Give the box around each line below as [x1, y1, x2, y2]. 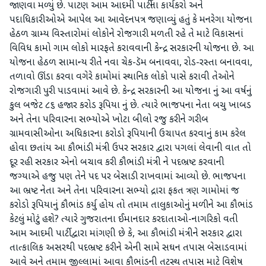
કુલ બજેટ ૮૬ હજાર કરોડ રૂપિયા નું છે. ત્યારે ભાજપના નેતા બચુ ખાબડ [9, 100, 251, 112]
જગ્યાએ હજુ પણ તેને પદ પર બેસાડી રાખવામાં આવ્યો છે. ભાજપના [9, 171, 246, 183]
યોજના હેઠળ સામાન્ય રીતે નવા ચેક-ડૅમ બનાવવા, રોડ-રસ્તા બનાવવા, [9, 57, 252, 69]
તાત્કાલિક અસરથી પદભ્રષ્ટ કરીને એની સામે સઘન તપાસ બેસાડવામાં [9, 242, 247, 255]
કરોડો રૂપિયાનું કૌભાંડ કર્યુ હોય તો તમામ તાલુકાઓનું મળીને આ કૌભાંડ [9, 199, 253, 212]
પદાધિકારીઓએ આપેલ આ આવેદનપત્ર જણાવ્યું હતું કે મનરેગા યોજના [9, 14, 252, 27]
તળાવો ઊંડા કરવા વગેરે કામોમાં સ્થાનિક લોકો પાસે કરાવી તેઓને [9, 71, 235, 84]
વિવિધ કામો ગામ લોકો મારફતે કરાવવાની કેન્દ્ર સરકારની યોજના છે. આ [9, 43, 254, 55]
